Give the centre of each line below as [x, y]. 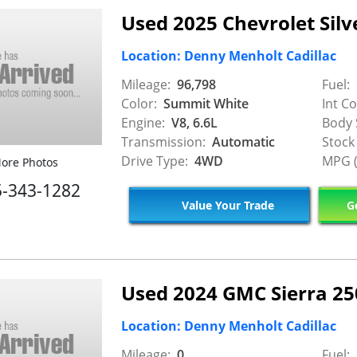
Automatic [242, 142]
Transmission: [163, 142]
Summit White [204, 104]
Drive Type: [155, 161]
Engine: [143, 123]
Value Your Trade [226, 205]
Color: [139, 104]
